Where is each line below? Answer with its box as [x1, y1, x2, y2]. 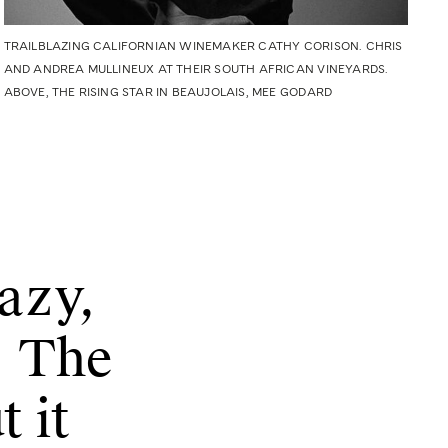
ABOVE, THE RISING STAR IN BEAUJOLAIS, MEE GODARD [3, 85, 333, 100]
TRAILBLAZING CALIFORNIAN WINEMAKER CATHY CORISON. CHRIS [3, 39, 403, 54]
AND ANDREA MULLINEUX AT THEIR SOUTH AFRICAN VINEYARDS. [3, 62, 389, 77]
